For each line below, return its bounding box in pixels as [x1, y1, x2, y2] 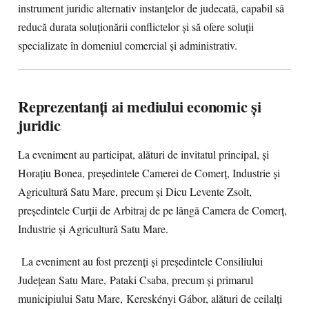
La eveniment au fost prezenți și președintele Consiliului [18, 254, 263, 269]
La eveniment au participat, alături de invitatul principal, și [18, 147, 269, 162]
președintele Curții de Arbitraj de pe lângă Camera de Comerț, [18, 203, 287, 218]
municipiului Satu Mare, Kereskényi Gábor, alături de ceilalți [18, 291, 282, 306]
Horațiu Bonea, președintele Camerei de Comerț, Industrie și [18, 166, 280, 181]
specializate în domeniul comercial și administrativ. [18, 38, 237, 53]
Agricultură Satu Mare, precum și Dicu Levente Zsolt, [18, 184, 252, 199]
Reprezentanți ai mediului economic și [18, 95, 261, 118]
